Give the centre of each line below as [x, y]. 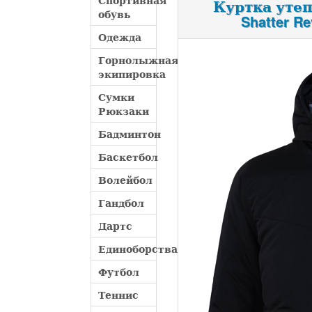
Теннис [118, 295]
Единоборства [138, 249]
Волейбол [125, 180]
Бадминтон [130, 134]
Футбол [119, 272]
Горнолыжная [138, 60]
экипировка [132, 74]
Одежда [120, 37]
